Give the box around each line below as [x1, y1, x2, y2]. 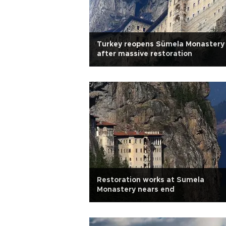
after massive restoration [97, 50, 192, 58]
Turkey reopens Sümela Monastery [97, 41, 224, 48]
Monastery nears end [97, 186, 175, 193]
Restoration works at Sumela [97, 177, 204, 184]
